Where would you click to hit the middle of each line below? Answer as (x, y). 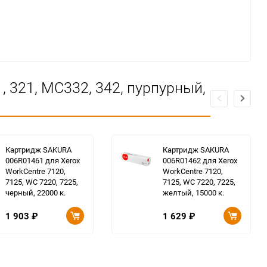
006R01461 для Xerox (43, 160)
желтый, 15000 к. (193, 193)
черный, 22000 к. (35, 193)
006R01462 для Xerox (200, 160)
